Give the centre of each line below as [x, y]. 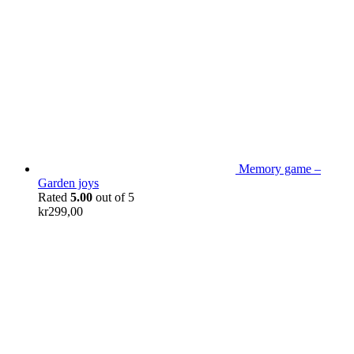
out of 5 [113, 197]
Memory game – [280, 168]
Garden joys [68, 183]
